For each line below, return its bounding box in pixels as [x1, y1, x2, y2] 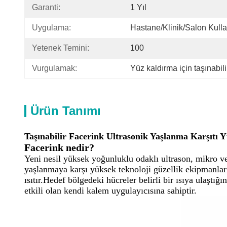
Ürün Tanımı [30, 104, 101, 118]
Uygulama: [32, 23, 71, 32]
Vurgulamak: [32, 64, 77, 72]
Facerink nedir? [24, 142, 94, 153]
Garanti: [32, 3, 60, 12]
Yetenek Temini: [32, 44, 89, 52]
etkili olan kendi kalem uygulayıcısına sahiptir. [24, 185, 197, 196]
